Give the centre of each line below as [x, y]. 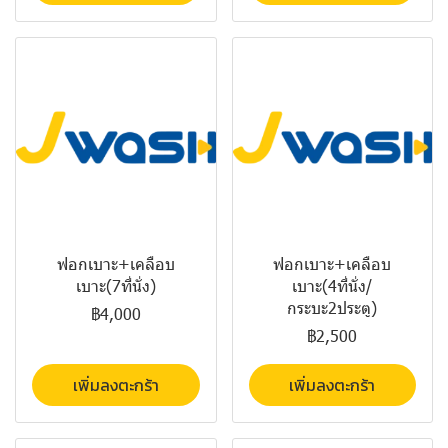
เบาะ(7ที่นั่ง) [115, 285]
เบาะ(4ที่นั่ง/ [332, 285]
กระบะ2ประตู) [332, 307]
